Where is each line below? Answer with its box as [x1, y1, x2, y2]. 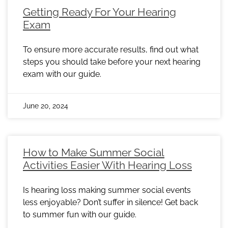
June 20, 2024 [23, 102, 68, 110]
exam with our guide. [23, 69, 101, 79]
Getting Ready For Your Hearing [23, 6, 176, 19]
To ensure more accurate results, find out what [23, 45, 198, 55]
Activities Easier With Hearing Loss [23, 159, 192, 172]
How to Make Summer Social [23, 146, 164, 159]
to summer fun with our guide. [23, 210, 136, 220]
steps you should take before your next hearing [23, 57, 201, 67]
